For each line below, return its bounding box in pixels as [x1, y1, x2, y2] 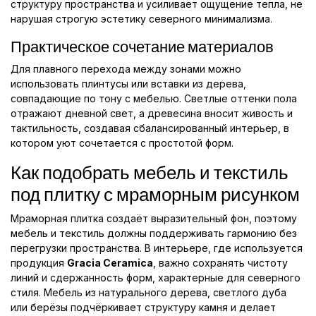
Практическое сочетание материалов [11, 37, 274, 57]
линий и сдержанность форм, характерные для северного [11, 272, 300, 284]
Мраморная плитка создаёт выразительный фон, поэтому [11, 212, 297, 225]
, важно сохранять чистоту [153, 257, 288, 269]
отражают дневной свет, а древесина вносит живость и [11, 107, 293, 120]
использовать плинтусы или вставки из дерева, [11, 78, 246, 90]
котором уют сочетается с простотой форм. [11, 137, 233, 150]
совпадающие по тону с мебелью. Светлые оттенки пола [11, 92, 297, 105]
